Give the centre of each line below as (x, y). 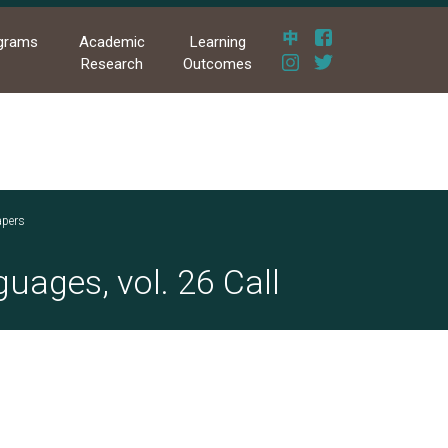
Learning (217, 42)
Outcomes (218, 64)
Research (111, 64)
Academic (111, 42)
